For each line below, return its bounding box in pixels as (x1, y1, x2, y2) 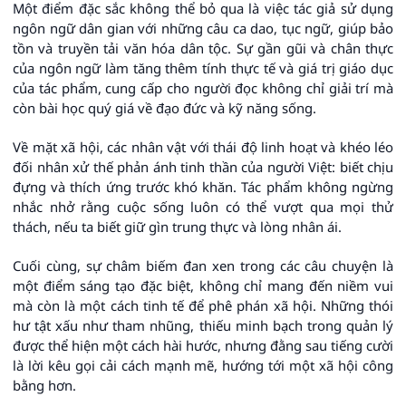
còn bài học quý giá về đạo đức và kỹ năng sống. (13, 99, 316, 118)
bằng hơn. (13, 376, 76, 395)
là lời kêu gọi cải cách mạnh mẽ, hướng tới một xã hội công (13, 356, 393, 375)
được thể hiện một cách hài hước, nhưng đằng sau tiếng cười (13, 336, 393, 355)
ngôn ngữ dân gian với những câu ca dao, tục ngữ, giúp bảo (13, 19, 393, 38)
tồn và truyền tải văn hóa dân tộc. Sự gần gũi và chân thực (13, 39, 393, 58)
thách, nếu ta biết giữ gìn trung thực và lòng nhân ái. (13, 217, 342, 237)
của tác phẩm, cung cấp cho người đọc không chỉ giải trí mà (13, 79, 393, 98)
